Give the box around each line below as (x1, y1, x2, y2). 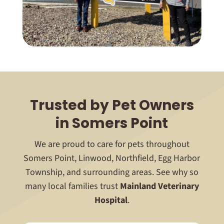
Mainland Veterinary (119, 179, 199, 192)
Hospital (94, 193, 127, 206)
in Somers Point (55, 113, 168, 133)
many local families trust (24, 179, 120, 192)
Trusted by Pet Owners (29, 95, 194, 115)
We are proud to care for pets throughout (34, 137, 189, 150)
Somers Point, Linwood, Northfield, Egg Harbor (23, 151, 200, 164)
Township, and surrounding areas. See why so (25, 165, 198, 178)
